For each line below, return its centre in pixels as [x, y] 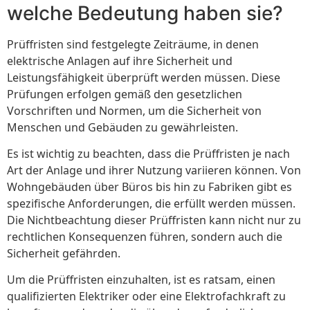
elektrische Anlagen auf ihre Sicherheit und [120, 61]
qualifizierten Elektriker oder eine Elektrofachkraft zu [146, 297]
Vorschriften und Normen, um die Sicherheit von [134, 110]
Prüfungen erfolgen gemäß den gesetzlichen [125, 94]
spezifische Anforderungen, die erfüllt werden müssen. [151, 203]
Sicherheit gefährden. [64, 253]
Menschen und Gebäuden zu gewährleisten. [122, 127]
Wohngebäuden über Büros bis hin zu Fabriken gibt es [149, 186]
